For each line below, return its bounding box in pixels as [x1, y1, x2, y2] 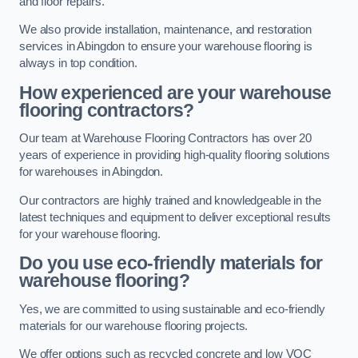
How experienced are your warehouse [19, 82, 332, 103]
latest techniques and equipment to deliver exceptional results [19, 210, 331, 224]
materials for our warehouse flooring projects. [19, 319, 249, 332]
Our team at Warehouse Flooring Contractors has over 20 [19, 132, 312, 145]
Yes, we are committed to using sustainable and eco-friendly [19, 302, 325, 316]
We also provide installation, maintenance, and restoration [19, 23, 312, 37]
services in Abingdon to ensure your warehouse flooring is [19, 40, 312, 54]
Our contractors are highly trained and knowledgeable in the [19, 193, 321, 207]
